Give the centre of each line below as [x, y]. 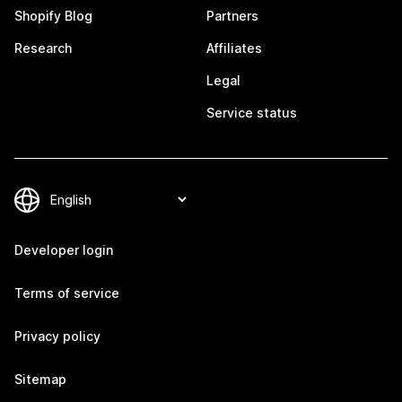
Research [43, 48]
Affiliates [234, 48]
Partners [232, 16]
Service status [252, 113]
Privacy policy [57, 336]
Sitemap [40, 379]
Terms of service [67, 293]
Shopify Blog [53, 16]
